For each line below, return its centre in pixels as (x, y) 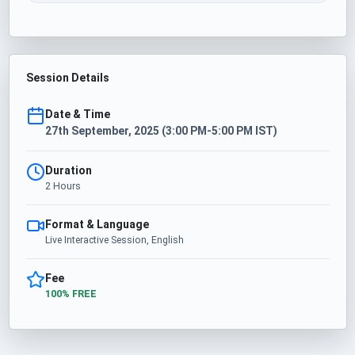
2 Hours (63, 186)
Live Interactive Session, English (114, 240)
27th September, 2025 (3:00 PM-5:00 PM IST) (161, 130)
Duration (68, 170)
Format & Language (97, 224)
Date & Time (77, 114)
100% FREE (71, 294)
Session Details (67, 77)
